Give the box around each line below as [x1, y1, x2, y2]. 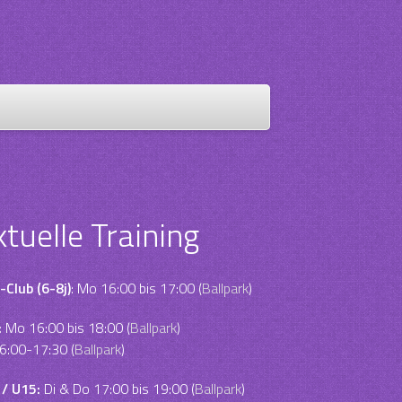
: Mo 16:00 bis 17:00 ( [71, 277, 203, 299]
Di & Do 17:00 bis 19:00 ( [40, 378, 196, 399]
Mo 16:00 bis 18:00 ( [2, 317, 131, 338]
